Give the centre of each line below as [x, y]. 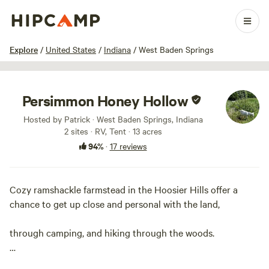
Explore [24, 49]
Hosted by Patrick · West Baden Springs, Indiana [113, 119]
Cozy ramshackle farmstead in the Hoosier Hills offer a [124, 189]
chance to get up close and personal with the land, [115, 204]
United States [71, 49]
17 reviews [128, 146]
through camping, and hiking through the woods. [113, 232]
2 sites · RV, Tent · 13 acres [113, 131]
